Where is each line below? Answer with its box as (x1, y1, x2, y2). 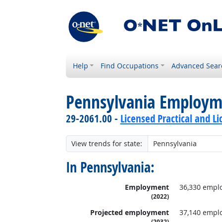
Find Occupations (101, 61, 159, 70)
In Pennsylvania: (65, 157, 155, 177)
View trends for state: (71, 139, 142, 149)
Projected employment (90, 208, 169, 218)
